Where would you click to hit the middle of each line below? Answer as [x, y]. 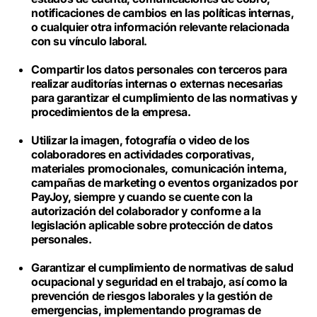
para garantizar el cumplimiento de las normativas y [164, 98]
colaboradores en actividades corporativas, [143, 154]
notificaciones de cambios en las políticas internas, [163, 13]
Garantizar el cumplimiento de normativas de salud [162, 267]
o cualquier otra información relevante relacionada [161, 27]
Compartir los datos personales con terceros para [159, 69]
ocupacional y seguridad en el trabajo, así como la [160, 282]
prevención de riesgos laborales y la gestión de [152, 296]
